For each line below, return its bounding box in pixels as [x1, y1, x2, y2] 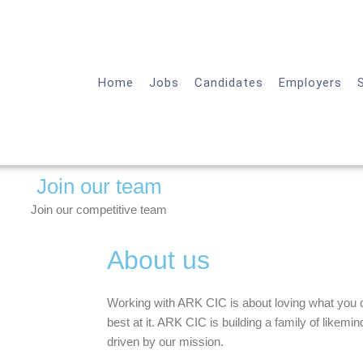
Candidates [194, 75, 264, 90]
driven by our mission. [107, 334, 226, 348]
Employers [279, 75, 343, 90]
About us [107, 245, 210, 275]
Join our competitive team [31, 202, 167, 216]
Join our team [36, 173, 162, 199]
